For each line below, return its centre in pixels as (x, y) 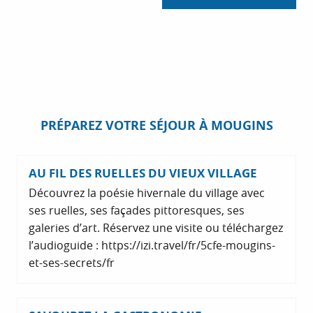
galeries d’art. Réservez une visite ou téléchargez (156, 228)
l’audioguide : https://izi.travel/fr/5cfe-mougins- (152, 246)
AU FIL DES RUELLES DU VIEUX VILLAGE (143, 173)
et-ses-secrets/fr (72, 263)
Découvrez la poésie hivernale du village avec (147, 193)
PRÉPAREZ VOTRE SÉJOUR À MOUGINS (156, 126)
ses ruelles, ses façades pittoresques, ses (137, 211)
